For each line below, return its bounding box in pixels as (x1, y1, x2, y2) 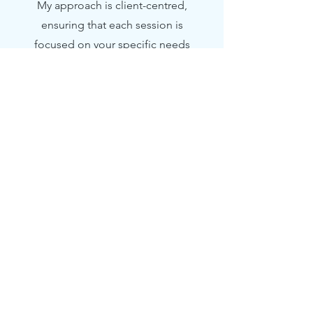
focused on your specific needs (34, 38, 190, 51)
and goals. (86, 57, 138, 71)
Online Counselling (52, 282, 173, 299)
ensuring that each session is (41, 18, 183, 31)
